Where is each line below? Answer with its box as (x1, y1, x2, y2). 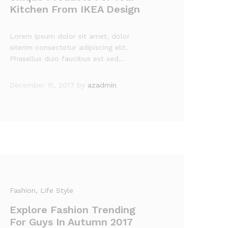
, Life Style (36, 186, 74, 194)
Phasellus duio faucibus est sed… (10, 54, 125, 63)
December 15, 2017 (10, 81, 75, 89)
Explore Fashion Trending (10, 204, 136, 216)
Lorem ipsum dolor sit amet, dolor (10, 32, 130, 40)
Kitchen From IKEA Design (10, 3, 140, 15)
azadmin (88, 81, 117, 89)
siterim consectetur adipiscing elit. (10, 43, 128, 51)
